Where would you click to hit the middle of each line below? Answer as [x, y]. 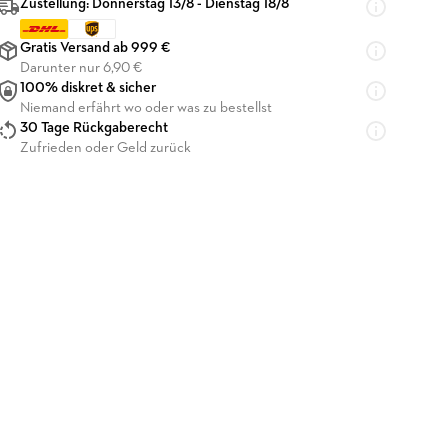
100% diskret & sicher [88, 88]
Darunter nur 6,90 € [81, 68]
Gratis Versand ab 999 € [95, 48]
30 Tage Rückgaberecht [94, 128]
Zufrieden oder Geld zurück [105, 148]
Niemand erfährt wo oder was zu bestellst [146, 108]
